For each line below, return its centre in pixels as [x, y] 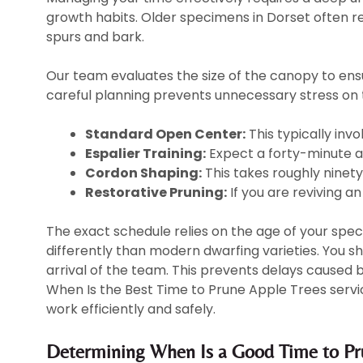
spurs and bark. [95, 37]
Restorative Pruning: [156, 193]
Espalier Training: [145, 154]
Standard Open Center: [165, 135]
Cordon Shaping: [143, 173]
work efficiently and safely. [131, 310]
